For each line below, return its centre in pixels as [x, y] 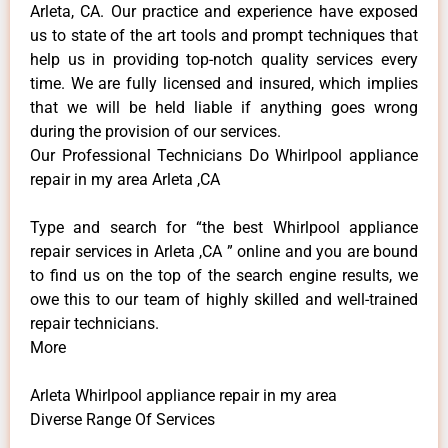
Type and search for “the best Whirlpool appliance [224, 227]
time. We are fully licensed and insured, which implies [224, 83]
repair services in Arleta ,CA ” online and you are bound [224, 251]
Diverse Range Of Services [122, 419]
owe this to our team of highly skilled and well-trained [224, 299]
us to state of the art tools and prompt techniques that [224, 35]
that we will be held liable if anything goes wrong [224, 107]
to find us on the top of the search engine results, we [224, 275]
